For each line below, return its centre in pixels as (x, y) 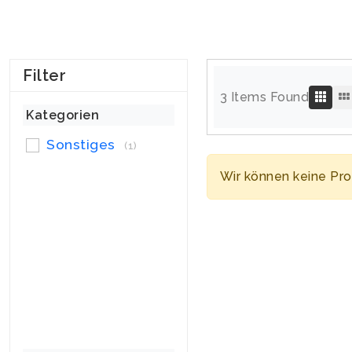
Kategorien (62, 115)
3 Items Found (264, 97)
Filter (44, 75)
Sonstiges (81, 145)
